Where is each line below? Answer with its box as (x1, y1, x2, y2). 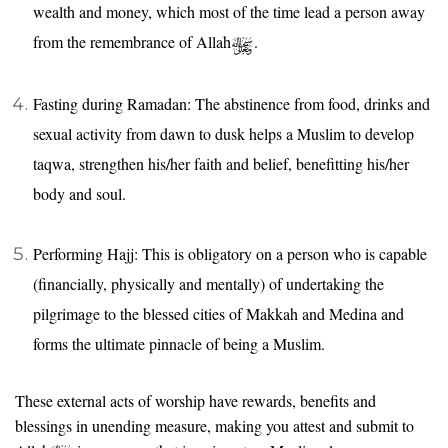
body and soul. (33, 182, 126, 204)
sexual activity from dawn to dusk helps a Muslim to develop (33, 122, 414, 144)
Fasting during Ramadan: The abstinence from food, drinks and (33, 92, 430, 114)
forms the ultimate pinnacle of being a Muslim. (33, 332, 325, 354)
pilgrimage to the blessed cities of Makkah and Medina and (33, 302, 404, 324)
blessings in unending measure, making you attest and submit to (15, 414, 414, 436)
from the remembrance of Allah (33, 31, 231, 53)
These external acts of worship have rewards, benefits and (15, 389, 376, 411)
